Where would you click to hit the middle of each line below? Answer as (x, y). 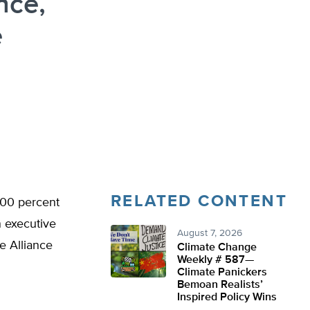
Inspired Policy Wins (227, 298)
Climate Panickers (222, 273)
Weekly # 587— (216, 260)
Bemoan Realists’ (220, 285)
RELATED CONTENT (199, 201)
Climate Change (217, 248)
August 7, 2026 (210, 233)
